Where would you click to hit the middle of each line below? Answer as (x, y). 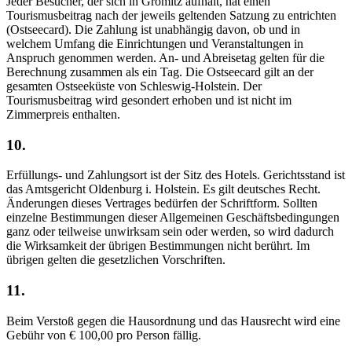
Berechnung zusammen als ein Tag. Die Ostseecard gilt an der (160, 72)
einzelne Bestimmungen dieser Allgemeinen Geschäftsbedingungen (173, 218)
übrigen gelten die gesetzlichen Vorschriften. (116, 260)
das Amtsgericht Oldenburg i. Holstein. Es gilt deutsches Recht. (163, 189)
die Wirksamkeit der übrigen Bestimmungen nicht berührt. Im (158, 246)
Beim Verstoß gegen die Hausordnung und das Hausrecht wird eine (173, 321)
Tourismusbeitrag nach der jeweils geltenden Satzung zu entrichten (171, 15)
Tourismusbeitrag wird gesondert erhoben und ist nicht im (149, 100)
